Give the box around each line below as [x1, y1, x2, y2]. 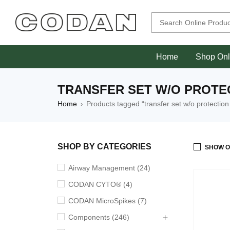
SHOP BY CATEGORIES [57, 142, 151, 151]
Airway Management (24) [68, 164, 150, 172]
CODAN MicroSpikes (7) [68, 197, 147, 205]
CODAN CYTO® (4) [68, 180, 132, 188]
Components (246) [68, 213, 129, 221]
